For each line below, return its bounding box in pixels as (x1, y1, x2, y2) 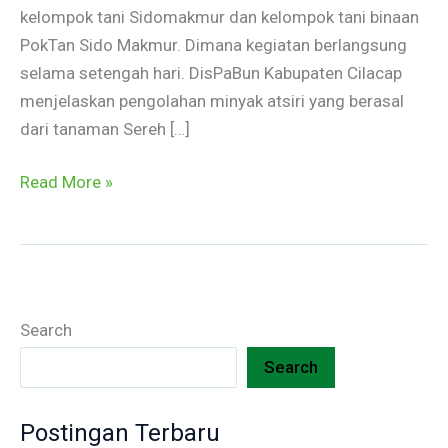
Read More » (20, 172, 113, 193)
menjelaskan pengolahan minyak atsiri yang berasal (20, 90, 404, 111)
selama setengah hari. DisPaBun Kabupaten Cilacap (20, 62, 402, 83)
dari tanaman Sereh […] (20, 118, 190, 139)
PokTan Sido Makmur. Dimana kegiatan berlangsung (20, 34, 407, 55)
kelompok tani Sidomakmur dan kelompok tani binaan (20, 6, 419, 27)
